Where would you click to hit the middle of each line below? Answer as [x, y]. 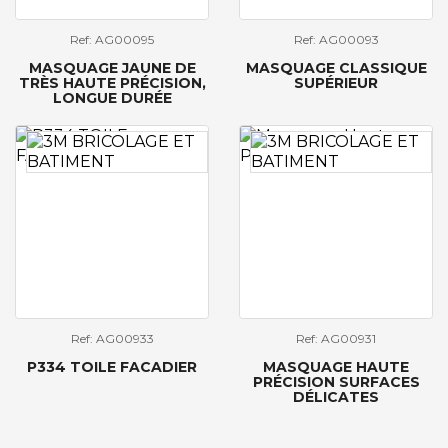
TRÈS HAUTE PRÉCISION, [112, 83]
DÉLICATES [336, 397]
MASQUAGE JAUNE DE [112, 68]
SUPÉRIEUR [336, 83]
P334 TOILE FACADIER [112, 367]
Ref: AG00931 [336, 338]
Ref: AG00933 [112, 338]
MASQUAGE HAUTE [336, 367]
